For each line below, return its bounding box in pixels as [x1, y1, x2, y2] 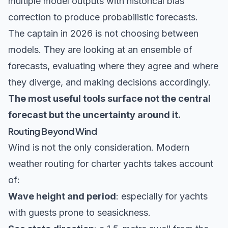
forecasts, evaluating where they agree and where [8, 61, 218, 72]
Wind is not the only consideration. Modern [8, 142, 189, 153]
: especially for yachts [116, 191, 208, 202]
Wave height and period [8, 191, 116, 202]
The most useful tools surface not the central [8, 93, 211, 104]
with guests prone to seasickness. [8, 207, 151, 218]
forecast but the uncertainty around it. [8, 109, 181, 121]
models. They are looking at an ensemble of [8, 44, 192, 55]
